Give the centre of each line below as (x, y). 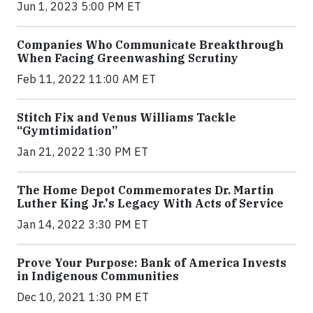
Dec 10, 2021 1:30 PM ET (83, 297)
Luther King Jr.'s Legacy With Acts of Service (150, 203)
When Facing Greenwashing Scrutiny (128, 58)
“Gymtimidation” (67, 130)
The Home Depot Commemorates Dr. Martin (145, 190)
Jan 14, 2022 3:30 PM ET (82, 224)
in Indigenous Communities (98, 276)
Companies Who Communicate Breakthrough (150, 44)
